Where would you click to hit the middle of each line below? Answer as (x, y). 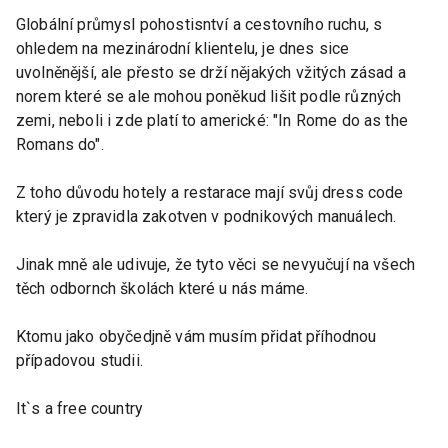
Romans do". (60, 144)
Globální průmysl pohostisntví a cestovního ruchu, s (199, 24)
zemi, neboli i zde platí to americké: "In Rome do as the (212, 120)
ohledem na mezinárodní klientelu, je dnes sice (183, 48)
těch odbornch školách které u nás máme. (162, 288)
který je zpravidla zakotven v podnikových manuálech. (206, 216)
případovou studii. (79, 360)
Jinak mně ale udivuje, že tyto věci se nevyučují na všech (216, 264)
